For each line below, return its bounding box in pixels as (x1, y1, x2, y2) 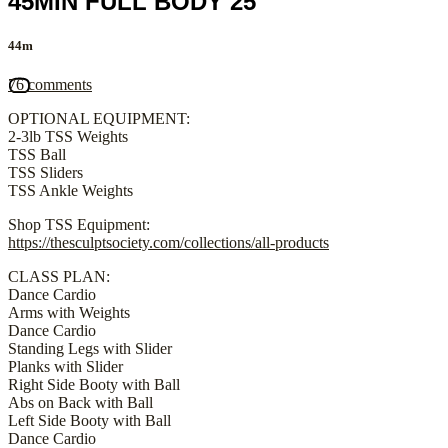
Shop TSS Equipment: (8, 216, 150, 234)
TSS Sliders (8, 164, 83, 182)
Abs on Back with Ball (8, 394, 153, 412)
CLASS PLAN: (8, 268, 110, 286)
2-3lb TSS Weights (8, 128, 128, 146)
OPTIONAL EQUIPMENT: (8, 110, 190, 128)
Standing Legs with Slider (8, 340, 172, 358)
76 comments (8, 76, 92, 94)
